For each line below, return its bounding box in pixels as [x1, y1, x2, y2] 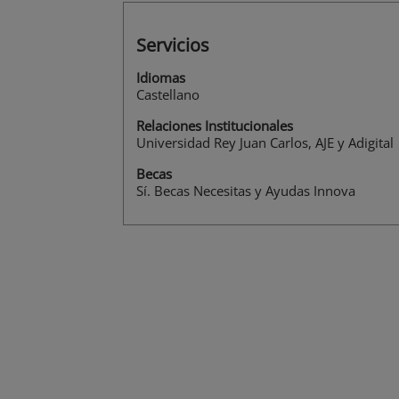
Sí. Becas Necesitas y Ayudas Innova [136, 182, 355, 200]
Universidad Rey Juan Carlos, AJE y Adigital [136, 134, 394, 152]
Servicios [136, 33, 209, 58]
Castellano [136, 85, 199, 104]
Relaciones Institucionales [136, 117, 293, 135]
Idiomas [136, 69, 185, 87]
